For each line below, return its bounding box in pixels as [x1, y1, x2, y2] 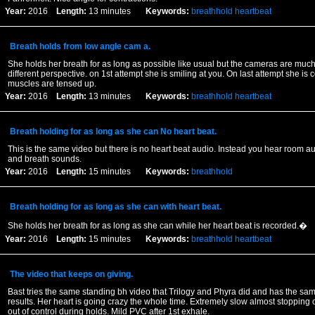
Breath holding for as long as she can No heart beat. [9, 127, 217, 136]
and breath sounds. [7, 154, 82, 164]
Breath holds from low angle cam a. [9, 41, 150, 51]
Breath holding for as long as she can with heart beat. [9, 202, 221, 212]
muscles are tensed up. [7, 79, 96, 89]
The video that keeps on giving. [9, 269, 133, 279]
